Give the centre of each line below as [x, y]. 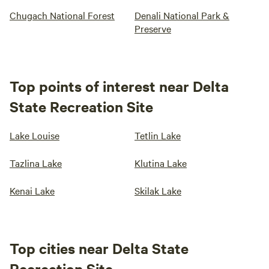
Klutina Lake [161, 163]
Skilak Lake [158, 190]
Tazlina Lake [36, 163]
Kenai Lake [32, 190]
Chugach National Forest [62, 15]
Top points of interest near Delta [119, 86]
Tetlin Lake [158, 135]
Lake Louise [35, 135]
